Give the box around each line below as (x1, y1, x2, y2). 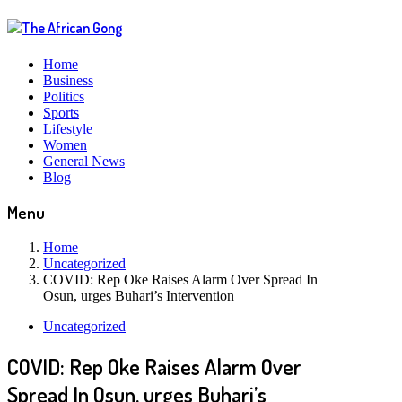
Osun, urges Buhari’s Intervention (43, 287, 234, 303)
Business (43, 72, 93, 88)
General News (43, 153, 125, 169)
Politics (43, 88, 84, 104)
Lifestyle (43, 120, 92, 136)
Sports (43, 104, 79, 120)
